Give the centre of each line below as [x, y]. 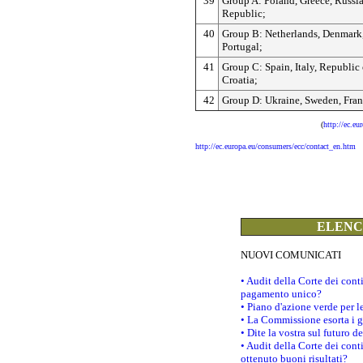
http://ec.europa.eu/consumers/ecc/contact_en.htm [275, 146]
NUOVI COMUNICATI [291, 254]
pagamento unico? [281, 293]
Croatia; [240, 79]
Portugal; [242, 46]
